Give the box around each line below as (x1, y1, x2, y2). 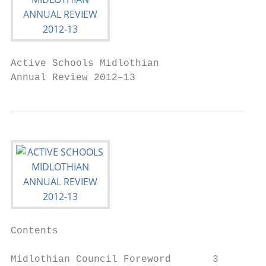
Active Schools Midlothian (11, 58, 159, 69)
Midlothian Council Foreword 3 (11, 254, 218, 265)
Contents (11, 226, 58, 236)
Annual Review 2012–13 (11, 72, 135, 83)
